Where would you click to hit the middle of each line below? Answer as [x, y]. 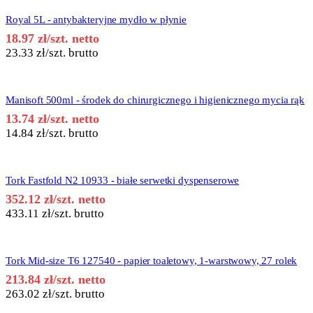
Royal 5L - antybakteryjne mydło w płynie [96, 20]
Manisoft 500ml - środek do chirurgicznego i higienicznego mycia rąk [155, 100]
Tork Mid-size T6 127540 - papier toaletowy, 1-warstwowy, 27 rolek [152, 261]
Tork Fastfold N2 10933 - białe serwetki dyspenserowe [123, 181]
